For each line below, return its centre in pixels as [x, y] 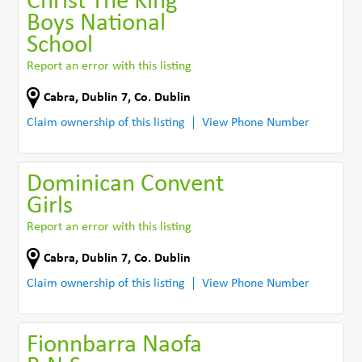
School [60, 45]
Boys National [97, 23]
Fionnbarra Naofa [115, 345]
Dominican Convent [126, 184]
